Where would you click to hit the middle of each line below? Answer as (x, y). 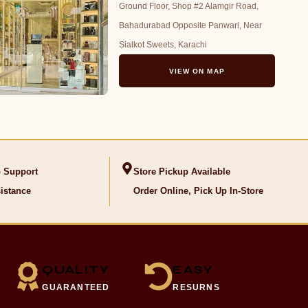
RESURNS (196, 288)
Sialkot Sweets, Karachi (163, 45)
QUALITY (76, 270)
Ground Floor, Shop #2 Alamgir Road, (188, 6)
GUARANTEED (76, 288)
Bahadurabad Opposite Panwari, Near (190, 25)
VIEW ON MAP (197, 71)
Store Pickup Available (181, 172)
